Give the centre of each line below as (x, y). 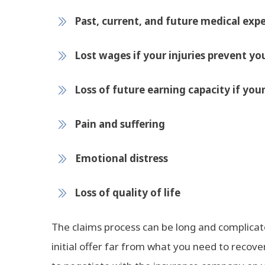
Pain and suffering (120, 124)
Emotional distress (122, 158)
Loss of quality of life (128, 193)
